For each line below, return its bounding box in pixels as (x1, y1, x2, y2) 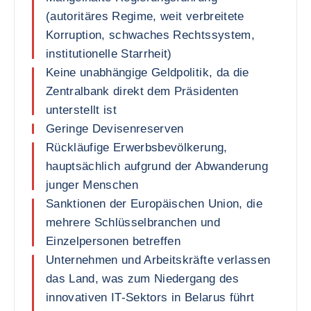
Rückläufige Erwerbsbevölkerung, (46, 141, 228, 154)
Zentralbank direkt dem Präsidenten (46, 85, 239, 98)
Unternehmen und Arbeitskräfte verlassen (46, 253, 271, 267)
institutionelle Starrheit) (46, 47, 172, 60)
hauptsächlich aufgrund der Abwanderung (46, 160, 268, 173)
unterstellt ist (46, 103, 117, 117)
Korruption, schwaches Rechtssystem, (46, 28, 255, 42)
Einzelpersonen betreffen (46, 235, 181, 248)
